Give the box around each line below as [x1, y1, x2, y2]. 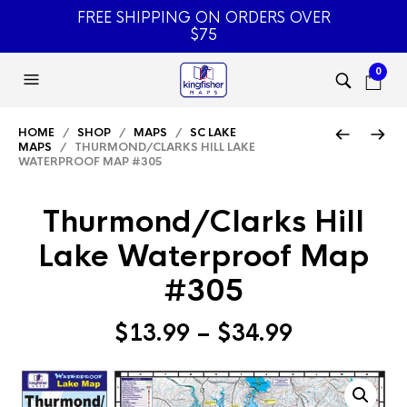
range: [292, 341, 364, 368]
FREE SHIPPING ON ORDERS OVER [76, 8, 331, 27]
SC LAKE [190, 125, 236, 140]
